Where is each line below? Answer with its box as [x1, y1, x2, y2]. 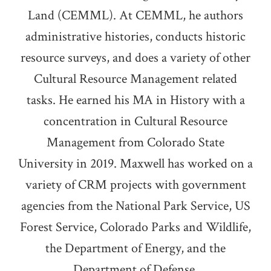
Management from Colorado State [47, 134, 224, 152]
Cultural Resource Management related [34, 70, 237, 88]
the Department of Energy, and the [45, 240, 226, 258]
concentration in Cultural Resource [44, 113, 227, 131]
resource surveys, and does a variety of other [21, 49, 250, 67]
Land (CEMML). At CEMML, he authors [28, 7, 243, 25]
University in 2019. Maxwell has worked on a [18, 155, 253, 173]
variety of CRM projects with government [25, 176, 246, 194]
